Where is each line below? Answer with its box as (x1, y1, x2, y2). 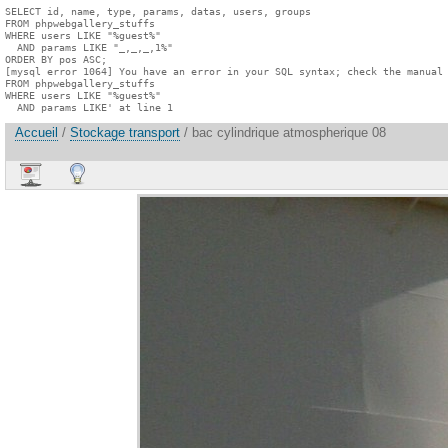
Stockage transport (70, 125, 180, 141)
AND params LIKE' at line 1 (5, 101, 173, 113)
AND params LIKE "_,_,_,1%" (5, 41, 173, 53)
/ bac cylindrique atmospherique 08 (180, 125, 386, 141)
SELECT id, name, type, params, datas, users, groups (5, 5, 311, 17)
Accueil (15, 125, 58, 141)
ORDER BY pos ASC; (5, 53, 107, 65)
